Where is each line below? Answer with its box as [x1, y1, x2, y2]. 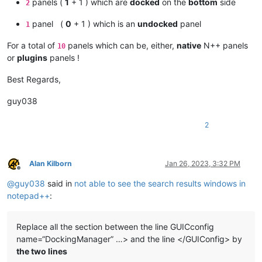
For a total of [7, 40, 57, 51]
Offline [18, 167, 40, 177]
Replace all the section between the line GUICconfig [16, 222, 214, 232]
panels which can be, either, [65, 40, 177, 51]
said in [45, 178, 74, 189]
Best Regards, [7, 74, 61, 85]
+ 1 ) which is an [71, 19, 137, 29]
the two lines [16, 246, 67, 257]
